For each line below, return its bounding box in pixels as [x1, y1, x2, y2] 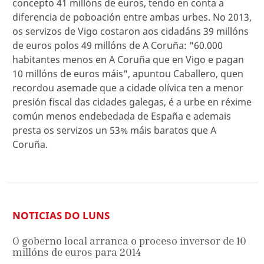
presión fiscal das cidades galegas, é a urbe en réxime [12, 95, 252, 108]
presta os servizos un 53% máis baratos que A [12, 124, 216, 137]
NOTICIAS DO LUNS [12, 208, 110, 222]
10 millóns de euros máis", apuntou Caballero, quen [12, 67, 243, 80]
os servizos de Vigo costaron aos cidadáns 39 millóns [12, 25, 249, 38]
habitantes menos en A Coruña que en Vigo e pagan [12, 53, 244, 66]
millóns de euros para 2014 [12, 245, 141, 258]
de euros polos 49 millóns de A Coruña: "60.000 [12, 39, 223, 52]
